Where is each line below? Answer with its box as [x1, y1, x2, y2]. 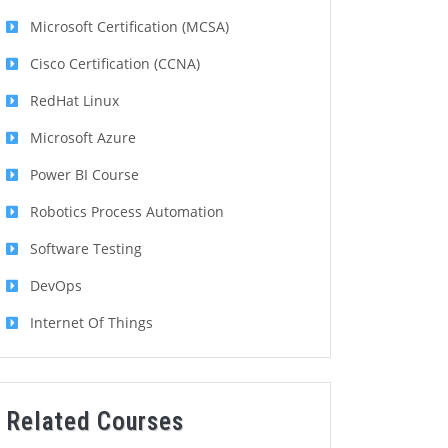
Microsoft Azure [30, 128, 136, 148]
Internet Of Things [30, 313, 153, 333]
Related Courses [6, 407, 184, 437]
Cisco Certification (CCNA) [30, 54, 200, 74]
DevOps [30, 276, 82, 296]
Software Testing [30, 239, 142, 259]
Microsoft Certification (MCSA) [30, 17, 229, 37]
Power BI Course [30, 165, 139, 185]
